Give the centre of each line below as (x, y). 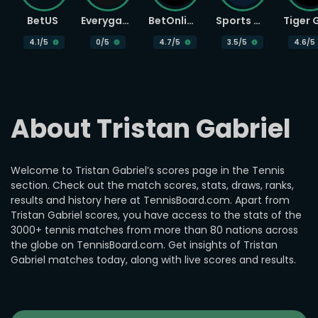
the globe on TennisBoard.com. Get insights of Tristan (144, 245)
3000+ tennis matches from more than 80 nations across (154, 230)
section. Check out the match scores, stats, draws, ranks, (152, 185)
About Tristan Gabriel (151, 129)
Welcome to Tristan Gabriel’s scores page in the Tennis (148, 170)
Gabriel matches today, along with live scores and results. (153, 260)
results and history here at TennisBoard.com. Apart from (150, 200)
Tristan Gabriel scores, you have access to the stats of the (156, 215)
